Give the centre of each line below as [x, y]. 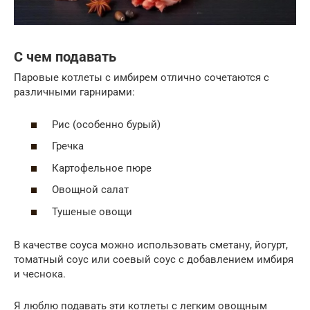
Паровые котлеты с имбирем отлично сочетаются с [142, 78]
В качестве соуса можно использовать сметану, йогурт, [151, 245]
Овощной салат [90, 190]
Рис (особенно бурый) [106, 124]
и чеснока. [40, 274]
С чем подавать [65, 57]
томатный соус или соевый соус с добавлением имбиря [154, 259]
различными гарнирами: [74, 92]
